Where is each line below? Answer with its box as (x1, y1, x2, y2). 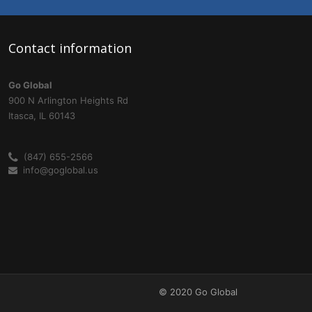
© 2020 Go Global (159, 286, 237, 298)
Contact (8, 40, 56, 57)
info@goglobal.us (17, 164, 98, 176)
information (55, 40, 132, 57)
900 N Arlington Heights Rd (8, 95, 128, 107)
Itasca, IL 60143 (8, 110, 75, 122)
